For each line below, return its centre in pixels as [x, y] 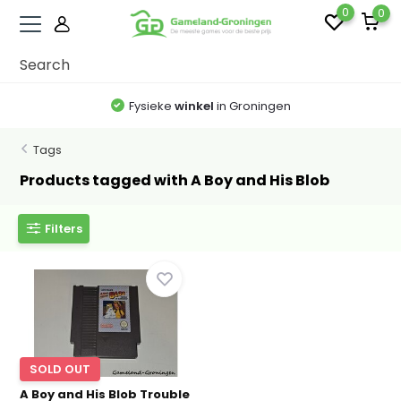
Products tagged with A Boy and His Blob [175, 180]
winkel [194, 106]
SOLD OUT [60, 369]
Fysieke [151, 106]
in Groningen [252, 106]
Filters [64, 228]
